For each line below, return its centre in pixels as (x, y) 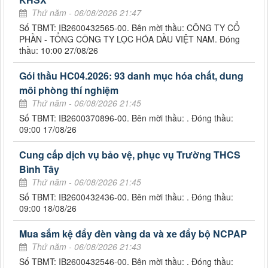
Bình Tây (39, 169)
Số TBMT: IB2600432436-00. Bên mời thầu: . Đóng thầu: (126, 197)
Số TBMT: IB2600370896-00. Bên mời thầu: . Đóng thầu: (126, 118)
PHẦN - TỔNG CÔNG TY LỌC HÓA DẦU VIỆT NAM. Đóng (130, 39)
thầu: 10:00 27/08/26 (59, 51)
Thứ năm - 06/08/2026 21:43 (86, 247)
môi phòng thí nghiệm (69, 90)
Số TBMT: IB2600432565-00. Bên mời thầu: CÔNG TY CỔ (130, 28)
